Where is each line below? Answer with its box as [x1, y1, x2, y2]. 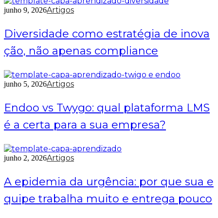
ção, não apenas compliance [4, 44, 158, 57]
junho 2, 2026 [4, 154, 47, 162]
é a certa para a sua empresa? [4, 118, 166, 131]
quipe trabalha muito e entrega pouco [4, 192, 212, 205]
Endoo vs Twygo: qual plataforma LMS [4, 101, 210, 114]
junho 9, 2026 [4, 6, 47, 14]
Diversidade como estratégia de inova [4, 27, 210, 40]
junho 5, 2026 [4, 80, 47, 88]
